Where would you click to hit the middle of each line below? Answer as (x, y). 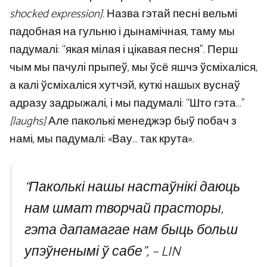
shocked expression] (56, 14)
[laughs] (28, 121)
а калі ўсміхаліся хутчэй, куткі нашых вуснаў (125, 85)
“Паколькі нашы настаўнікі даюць (132, 188)
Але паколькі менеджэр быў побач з (141, 121)
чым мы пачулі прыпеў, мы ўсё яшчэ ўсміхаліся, (133, 67)
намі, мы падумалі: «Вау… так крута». (102, 139)
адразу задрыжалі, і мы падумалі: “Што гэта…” (127, 103)
